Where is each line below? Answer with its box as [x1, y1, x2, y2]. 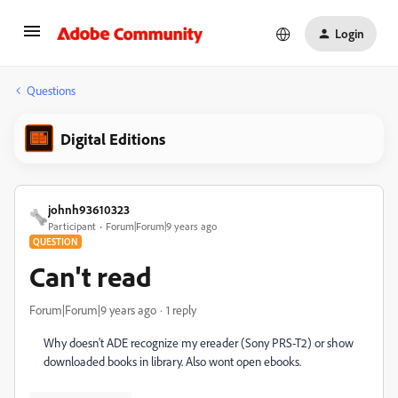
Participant [48, 219, 96, 233]
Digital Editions [60, 129, 165, 148]
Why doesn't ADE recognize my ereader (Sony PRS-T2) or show [44, 335, 354, 350]
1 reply [166, 302, 196, 317]
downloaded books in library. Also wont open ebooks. [44, 354, 301, 369]
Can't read [29, 259, 152, 294]
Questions [27, 83, 76, 98]
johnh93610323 [48, 202, 130, 217]
